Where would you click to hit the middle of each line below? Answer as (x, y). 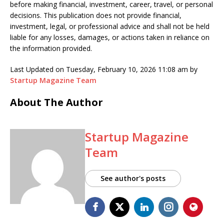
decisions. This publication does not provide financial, (96, 15)
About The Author (56, 102)
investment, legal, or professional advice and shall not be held (110, 26)
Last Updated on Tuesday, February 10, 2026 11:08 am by (104, 69)
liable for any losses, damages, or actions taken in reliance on (110, 37)
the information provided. (51, 48)
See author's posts (133, 178)
